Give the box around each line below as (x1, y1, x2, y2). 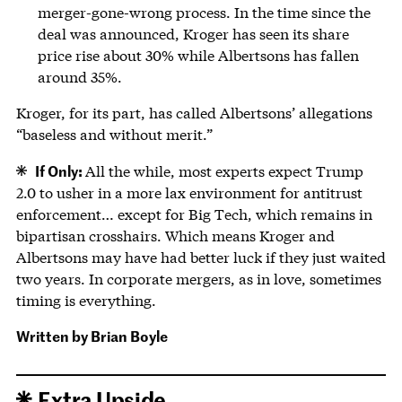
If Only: (35, 160, 86, 180)
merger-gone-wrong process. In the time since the (37, 2, 371, 22)
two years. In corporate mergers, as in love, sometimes (15, 268, 381, 288)
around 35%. (37, 66, 126, 86)
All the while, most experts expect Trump (85, 161, 364, 180)
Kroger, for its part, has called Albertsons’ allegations (15, 102, 372, 122)
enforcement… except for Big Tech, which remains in (15, 204, 372, 223)
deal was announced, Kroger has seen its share (37, 23, 349, 43)
